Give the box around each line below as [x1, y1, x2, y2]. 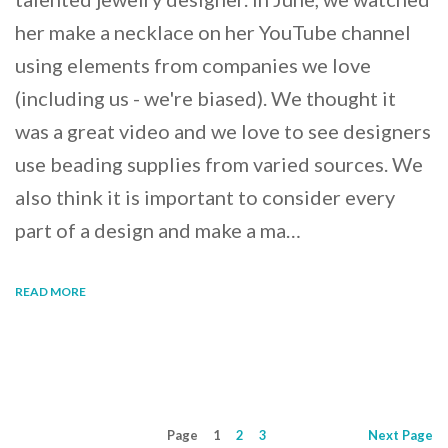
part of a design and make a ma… [15, 217, 301, 242]
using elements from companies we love [15, 52, 371, 77]
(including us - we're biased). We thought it [15, 85, 396, 110]
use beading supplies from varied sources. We [15, 151, 423, 176]
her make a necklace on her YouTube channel [15, 19, 411, 44]
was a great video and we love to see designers [15, 118, 431, 143]
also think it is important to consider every [15, 184, 395, 209]
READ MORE [15, 283, 86, 299]
